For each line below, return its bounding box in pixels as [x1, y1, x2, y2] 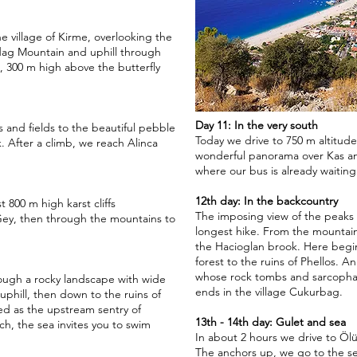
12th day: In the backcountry [195, 194, 338, 208]
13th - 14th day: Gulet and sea [195, 315, 346, 329]
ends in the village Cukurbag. [195, 284, 343, 299]
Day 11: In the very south [195, 118, 318, 132]
